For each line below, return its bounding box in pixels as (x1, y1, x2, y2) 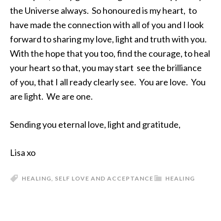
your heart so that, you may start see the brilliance (10, 62, 202, 73)
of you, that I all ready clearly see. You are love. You (10, 76, 206, 87)
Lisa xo (10, 147, 36, 158)
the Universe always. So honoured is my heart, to (10, 5, 197, 16)
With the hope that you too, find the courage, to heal (10, 48, 210, 59)
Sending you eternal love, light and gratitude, (10, 119, 181, 130)
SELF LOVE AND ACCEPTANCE (55, 175, 153, 182)
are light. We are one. (10, 91, 93, 102)
